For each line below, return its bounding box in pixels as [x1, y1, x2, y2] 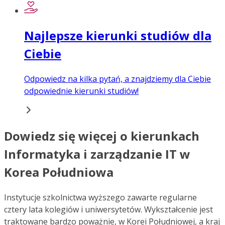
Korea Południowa [4, 164, 114, 181]
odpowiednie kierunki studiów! [24, 85, 139, 97]
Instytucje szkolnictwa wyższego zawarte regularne [4, 191, 197, 203]
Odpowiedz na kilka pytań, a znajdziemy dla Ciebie [24, 73, 211, 85]
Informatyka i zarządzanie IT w [4, 146, 190, 163]
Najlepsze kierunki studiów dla [24, 27, 211, 44]
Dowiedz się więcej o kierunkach [4, 128, 199, 145]
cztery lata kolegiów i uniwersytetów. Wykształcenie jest [4, 203, 213, 215]
